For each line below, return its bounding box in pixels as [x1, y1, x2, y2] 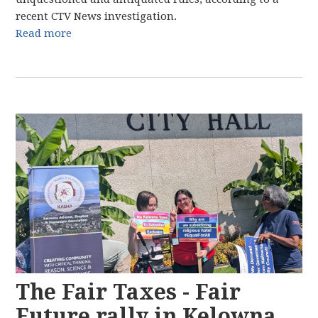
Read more [16, 27, 72, 40]
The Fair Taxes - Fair [16, 280, 241, 305]
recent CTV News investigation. [16, 10, 177, 23]
